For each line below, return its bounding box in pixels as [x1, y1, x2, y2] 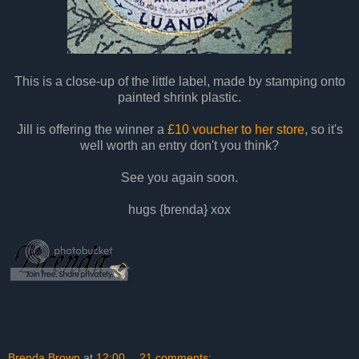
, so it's [304, 123, 343, 137]
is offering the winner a [32, 123, 167, 137]
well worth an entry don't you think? [80, 139, 279, 153]
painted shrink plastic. [118, 91, 241, 105]
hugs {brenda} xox [128, 203, 231, 217]
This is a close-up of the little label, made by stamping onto [14, 75, 345, 89]
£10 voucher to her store [167, 123, 305, 137]
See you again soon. [121, 171, 238, 185]
